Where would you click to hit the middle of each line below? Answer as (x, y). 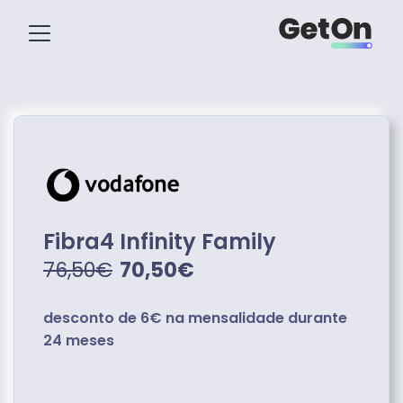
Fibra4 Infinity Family (160, 242)
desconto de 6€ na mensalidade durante (195, 318)
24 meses (79, 340)
